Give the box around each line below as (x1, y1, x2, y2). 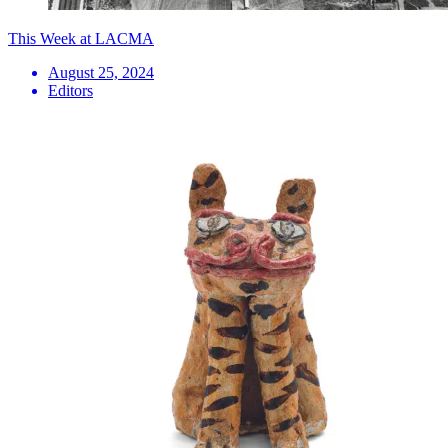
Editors (48, 81, 93, 99)
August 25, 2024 (48, 63, 154, 81)
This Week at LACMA (8, 29, 154, 47)
